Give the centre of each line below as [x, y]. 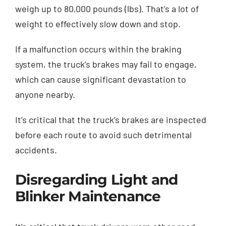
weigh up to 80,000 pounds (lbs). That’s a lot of [107, 8]
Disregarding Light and [97, 179]
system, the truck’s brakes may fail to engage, [106, 64]
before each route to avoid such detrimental [103, 134]
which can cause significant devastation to [101, 79]
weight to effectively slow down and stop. [98, 23]
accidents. [36, 150]
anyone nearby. [45, 94]
